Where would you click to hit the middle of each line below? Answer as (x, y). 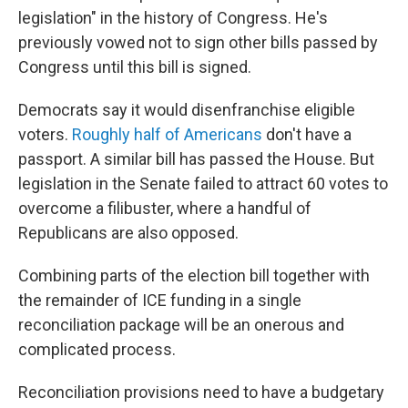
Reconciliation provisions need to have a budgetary (201, 392)
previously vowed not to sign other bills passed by (198, 42)
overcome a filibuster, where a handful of (165, 208)
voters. (45, 134)
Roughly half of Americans (167, 134)
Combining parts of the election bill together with (194, 275)
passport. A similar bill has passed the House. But (196, 159)
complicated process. (97, 349)
